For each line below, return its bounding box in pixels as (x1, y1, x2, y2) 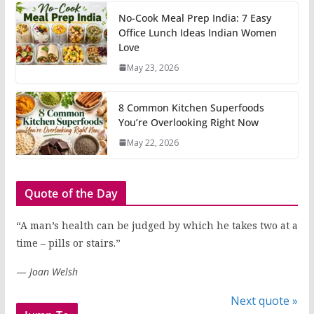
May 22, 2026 (126, 136, 179, 149)
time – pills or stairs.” (15, 235, 121, 250)
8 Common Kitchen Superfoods (118, 100, 264, 114)
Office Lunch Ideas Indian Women (118, 25, 277, 39)
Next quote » (231, 292, 299, 308)
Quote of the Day (24, 185, 118, 201)
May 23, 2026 (126, 61, 179, 74)
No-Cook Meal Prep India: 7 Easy (118, 11, 271, 25)
